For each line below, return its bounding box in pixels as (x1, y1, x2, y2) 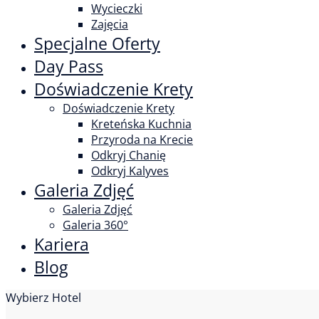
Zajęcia (91, 16, 128, 32)
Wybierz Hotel (6, 290, 81, 305)
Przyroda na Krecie (91, 132, 193, 147)
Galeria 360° (63, 217, 128, 233)
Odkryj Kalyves (91, 163, 169, 179)
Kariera (34, 233, 89, 256)
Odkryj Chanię (91, 147, 166, 163)
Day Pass (34, 55, 103, 78)
